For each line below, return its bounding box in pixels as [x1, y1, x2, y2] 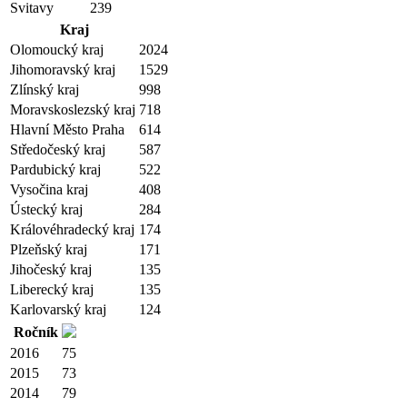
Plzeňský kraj [10, 242, 87, 257]
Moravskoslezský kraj [10, 102, 135, 117]
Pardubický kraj [10, 162, 101, 177]
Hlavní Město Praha [10, 122, 124, 137]
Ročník [14, 324, 58, 340]
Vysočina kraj [10, 182, 88, 197]
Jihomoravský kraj [10, 62, 115, 77]
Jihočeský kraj [10, 262, 92, 277]
